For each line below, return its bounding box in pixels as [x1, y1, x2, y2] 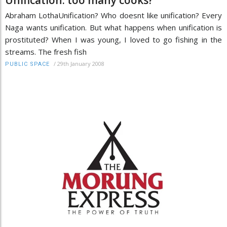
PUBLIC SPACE [5, 60, 50, 67]
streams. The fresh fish [5, 46, 87, 57]
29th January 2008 [57, 59, 104, 67]
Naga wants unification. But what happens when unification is [5, 22, 222, 32]
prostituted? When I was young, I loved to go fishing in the [5, 34, 222, 45]
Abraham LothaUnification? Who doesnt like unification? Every [5, 10, 222, 20]
